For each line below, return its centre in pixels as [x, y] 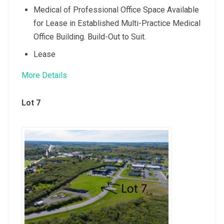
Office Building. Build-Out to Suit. [89, 36]
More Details [44, 75]
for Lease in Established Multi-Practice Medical [117, 23]
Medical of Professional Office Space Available [116, 9]
